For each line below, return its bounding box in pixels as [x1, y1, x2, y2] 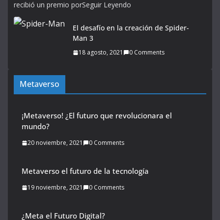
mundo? [22, 121, 50, 132]
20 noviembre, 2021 [27, 138, 83, 147]
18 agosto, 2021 [79, 48, 123, 57]
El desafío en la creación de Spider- [73, 23, 189, 33]
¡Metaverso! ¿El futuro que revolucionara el [22, 110, 172, 121]
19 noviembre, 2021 [27, 183, 83, 192]
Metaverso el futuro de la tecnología [22, 166, 149, 176]
